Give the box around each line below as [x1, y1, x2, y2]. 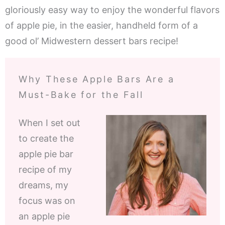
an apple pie [19, 211, 70, 222]
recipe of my [19, 164, 72, 175]
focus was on [19, 195, 75, 206]
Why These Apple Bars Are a [19, 74, 175, 85]
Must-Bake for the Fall [19, 89, 144, 100]
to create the [19, 133, 74, 144]
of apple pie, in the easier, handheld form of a [5, 20, 198, 31]
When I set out [19, 118, 80, 129]
